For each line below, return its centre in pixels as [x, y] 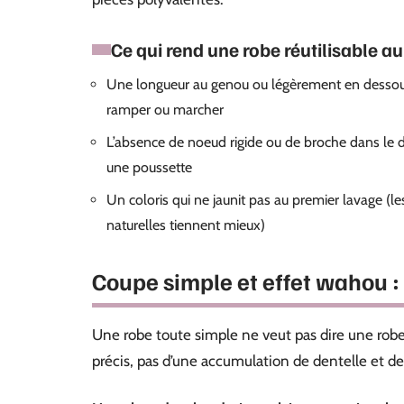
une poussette [149, 167]
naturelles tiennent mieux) [186, 225]
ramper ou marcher [165, 110]
